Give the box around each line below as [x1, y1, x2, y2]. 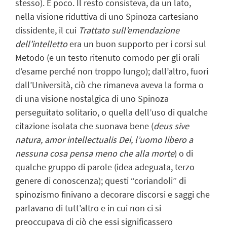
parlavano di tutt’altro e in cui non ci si [15, 202, 161, 214]
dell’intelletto [15, 37, 67, 50]
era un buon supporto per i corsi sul [67, 37, 206, 50]
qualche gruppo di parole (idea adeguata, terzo [15, 161, 195, 173]
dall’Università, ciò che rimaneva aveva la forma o [15, 79, 204, 91]
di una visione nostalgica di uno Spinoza [15, 92, 169, 104]
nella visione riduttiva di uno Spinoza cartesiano [15, 10, 199, 22]
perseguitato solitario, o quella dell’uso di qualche [15, 106, 208, 118]
